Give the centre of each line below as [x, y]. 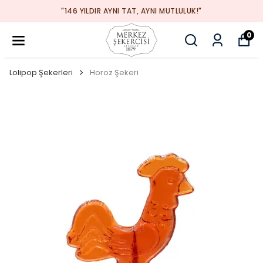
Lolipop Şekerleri [41, 73]
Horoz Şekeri [114, 73]
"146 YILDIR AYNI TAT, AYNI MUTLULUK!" [131, 11]
